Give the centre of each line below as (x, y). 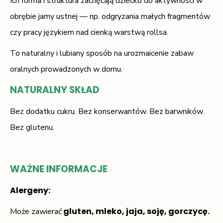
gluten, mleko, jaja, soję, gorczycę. (136, 211)
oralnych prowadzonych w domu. (66, 69)
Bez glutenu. (32, 127)
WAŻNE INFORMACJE (59, 169)
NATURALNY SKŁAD (55, 90)
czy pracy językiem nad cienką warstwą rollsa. (89, 32)
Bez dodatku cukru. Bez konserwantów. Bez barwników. (107, 111)
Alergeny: (30, 190)
